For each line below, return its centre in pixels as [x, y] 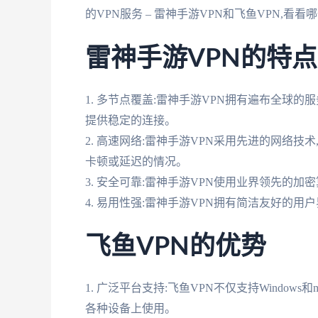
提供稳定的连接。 [131, 120]
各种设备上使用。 [131, 309]
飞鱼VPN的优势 [176, 247]
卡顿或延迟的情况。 [136, 161]
